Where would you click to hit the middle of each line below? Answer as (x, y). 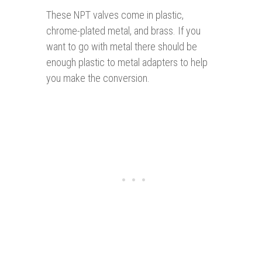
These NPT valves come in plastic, (115, 15)
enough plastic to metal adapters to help (127, 63)
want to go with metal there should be (122, 47)
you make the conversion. (98, 78)
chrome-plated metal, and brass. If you (123, 31)
